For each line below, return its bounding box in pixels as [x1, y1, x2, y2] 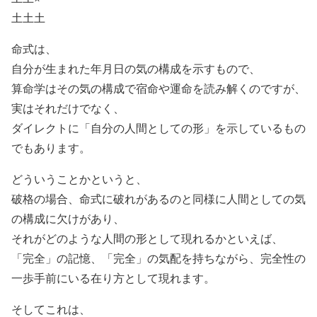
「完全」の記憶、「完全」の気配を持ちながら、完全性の [11, 250, 306, 265]
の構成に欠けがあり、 [11, 210, 125, 226]
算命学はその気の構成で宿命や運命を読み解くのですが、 [11, 80, 306, 96]
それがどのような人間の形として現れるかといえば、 [11, 230, 283, 246]
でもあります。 [11, 139, 91, 155]
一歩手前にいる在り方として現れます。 [11, 270, 215, 285]
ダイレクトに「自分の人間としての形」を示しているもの [11, 120, 306, 135]
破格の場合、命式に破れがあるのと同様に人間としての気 [11, 190, 306, 206]
